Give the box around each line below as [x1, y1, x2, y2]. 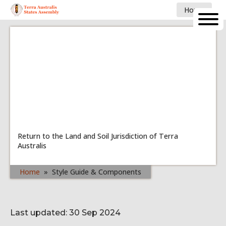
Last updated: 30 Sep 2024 [10, 208, 121, 218]
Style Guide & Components [52, 167, 141, 177]
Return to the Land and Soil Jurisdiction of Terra [18, 131, 179, 141]
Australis [18, 141, 47, 151]
